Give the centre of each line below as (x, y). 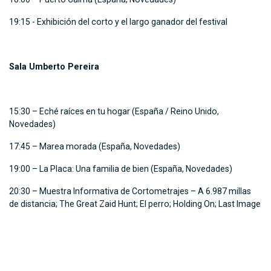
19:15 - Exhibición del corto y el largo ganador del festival (118, 22)
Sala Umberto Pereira (54, 67)
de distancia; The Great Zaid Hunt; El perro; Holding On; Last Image (135, 204)
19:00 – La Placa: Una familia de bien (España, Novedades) (121, 169)
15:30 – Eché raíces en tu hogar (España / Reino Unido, (114, 112)
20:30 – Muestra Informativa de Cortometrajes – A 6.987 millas (130, 191)
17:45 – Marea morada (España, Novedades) (95, 147)
